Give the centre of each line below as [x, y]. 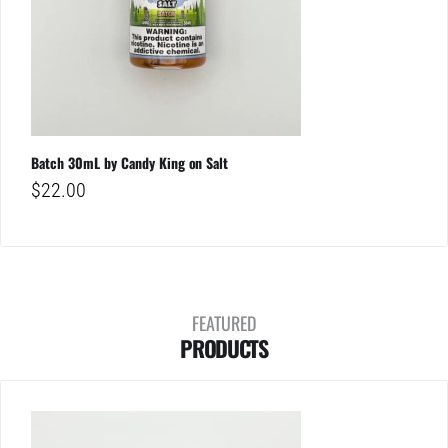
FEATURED [224, 323]
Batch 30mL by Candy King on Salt [130, 163]
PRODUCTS [224, 348]
